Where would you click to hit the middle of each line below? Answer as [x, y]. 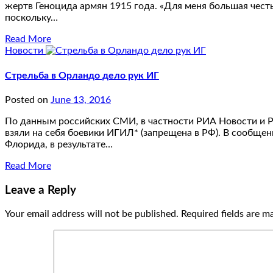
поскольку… [31, 18]
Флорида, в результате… [59, 144]
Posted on [28, 100]
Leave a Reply [41, 190]
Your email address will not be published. [92, 214]
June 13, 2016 [81, 100]
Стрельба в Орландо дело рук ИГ [82, 75]
